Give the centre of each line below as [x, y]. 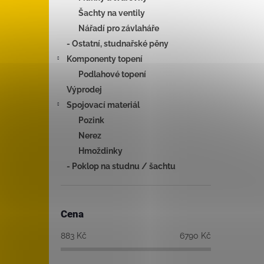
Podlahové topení [112, 74]
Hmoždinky [100, 151]
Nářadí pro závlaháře [119, 28]
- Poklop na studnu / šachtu [121, 166]
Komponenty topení [105, 59]
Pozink [91, 120]
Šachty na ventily [112, 13]
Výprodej [84, 89]
